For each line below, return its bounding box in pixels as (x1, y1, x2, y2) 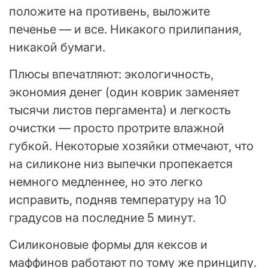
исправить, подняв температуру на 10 (9, 192, 227, 207)
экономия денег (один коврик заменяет (9, 84, 239, 99)
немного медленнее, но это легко (9, 174, 203, 189)
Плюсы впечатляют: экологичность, (9, 66, 214, 81)
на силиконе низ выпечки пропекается (9, 156, 233, 171)
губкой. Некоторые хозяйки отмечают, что (9, 138, 254, 153)
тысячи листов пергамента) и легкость (9, 102, 231, 117)
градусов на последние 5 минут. (9, 210, 196, 225)
